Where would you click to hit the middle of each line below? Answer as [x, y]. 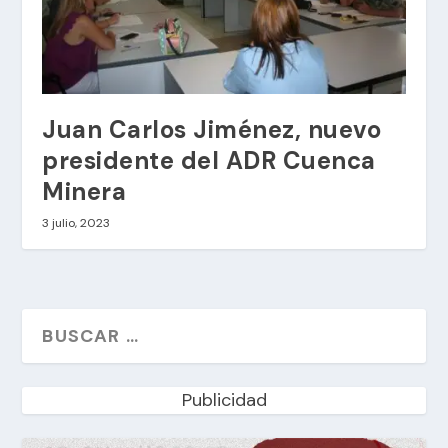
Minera [84, 191]
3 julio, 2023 [76, 222]
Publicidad [224, 399]
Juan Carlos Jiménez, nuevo [212, 129]
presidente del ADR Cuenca [209, 160]
